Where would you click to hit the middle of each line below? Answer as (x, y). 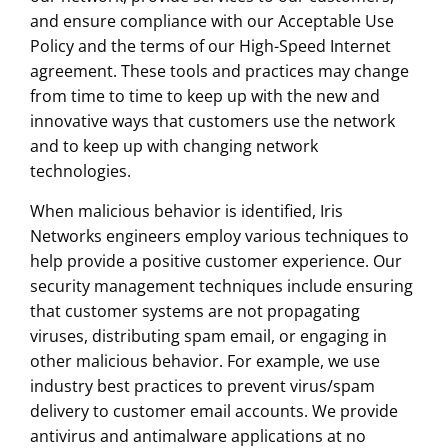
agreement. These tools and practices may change (219, 71)
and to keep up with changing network (173, 146)
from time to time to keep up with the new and (204, 96)
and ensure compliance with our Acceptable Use (211, 21)
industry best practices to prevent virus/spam (202, 386)
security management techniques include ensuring (221, 286)
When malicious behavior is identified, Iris (186, 211)
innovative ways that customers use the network (212, 121)
